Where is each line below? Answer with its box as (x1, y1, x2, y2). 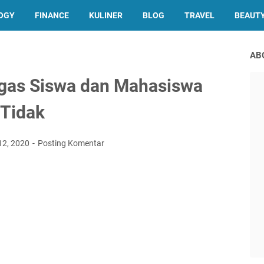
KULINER (88, 11, 123, 20)
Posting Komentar (38, 138, 104, 148)
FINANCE (34, 11, 69, 20)
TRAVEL (184, 11, 214, 20)
